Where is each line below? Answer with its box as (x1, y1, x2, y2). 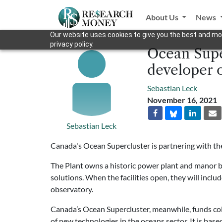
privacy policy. (50, 40, 94, 48)
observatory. (51, 184, 93, 194)
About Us (145, 12, 180, 22)
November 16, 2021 (147, 95, 217, 105)
